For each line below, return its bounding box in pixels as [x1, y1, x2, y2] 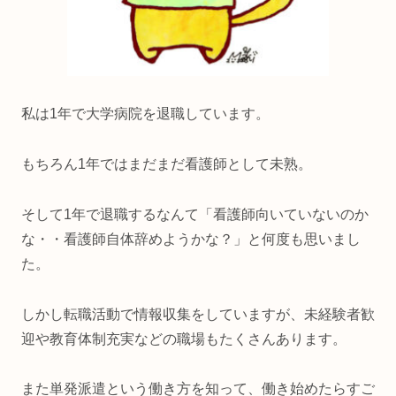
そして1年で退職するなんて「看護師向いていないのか [21, 206, 369, 222]
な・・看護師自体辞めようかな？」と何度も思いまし [21, 231, 361, 247]
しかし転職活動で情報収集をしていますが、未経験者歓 [21, 306, 375, 322]
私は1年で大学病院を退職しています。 [21, 106, 270, 122]
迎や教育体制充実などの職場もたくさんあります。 [21, 331, 346, 346]
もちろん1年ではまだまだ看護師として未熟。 [21, 156, 312, 171]
